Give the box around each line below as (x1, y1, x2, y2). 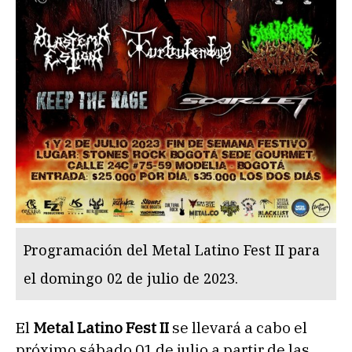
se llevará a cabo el (172, 318, 307, 338)
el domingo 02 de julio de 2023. (24, 269, 238, 288)
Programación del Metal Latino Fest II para (24, 240, 320, 260)
